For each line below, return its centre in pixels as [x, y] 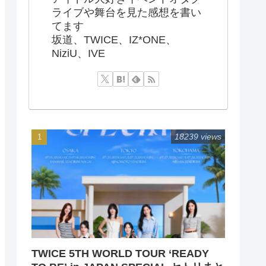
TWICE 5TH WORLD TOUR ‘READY [120, 253]
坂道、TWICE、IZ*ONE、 [114, 39]
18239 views [198, 137]
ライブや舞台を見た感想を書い [126, 12]
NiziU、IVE [78, 53]
